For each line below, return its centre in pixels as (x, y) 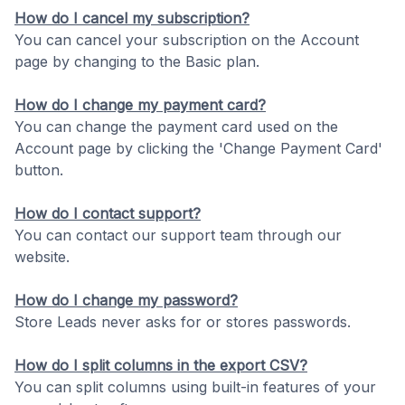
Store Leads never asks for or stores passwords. (183, 322)
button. (39, 170)
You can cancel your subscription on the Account (187, 40)
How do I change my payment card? (140, 105)
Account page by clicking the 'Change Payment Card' (198, 148)
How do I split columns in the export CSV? (161, 365)
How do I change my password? (126, 300)
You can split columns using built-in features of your (195, 387)
